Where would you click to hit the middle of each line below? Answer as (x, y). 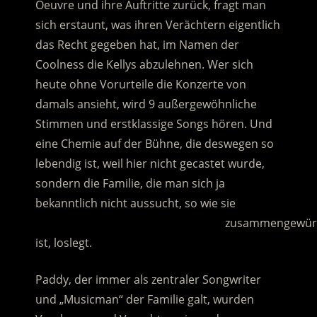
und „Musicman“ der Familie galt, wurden (144, 300)
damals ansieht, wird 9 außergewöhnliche (146, 104)
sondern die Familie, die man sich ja (130, 184)
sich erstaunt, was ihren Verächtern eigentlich (157, 25)
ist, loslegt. (63, 243)
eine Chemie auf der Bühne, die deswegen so (154, 144)
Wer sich (229, 65)
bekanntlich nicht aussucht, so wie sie (135, 203)
